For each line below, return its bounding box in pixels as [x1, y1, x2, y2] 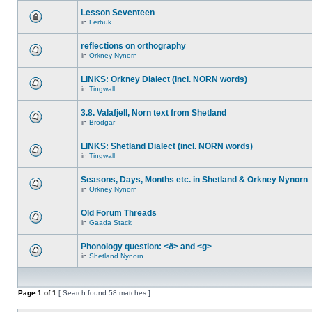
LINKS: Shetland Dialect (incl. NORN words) [81, 141, 253, 151]
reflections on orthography [81, 41, 186, 51]
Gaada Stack [89, 219, 132, 226]
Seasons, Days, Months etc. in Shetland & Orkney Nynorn [81, 175, 308, 185]
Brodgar [89, 118, 115, 126]
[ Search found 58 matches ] [56, 289, 150, 297]
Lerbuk [89, 18, 111, 26]
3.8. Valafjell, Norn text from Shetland [81, 108, 226, 118]
